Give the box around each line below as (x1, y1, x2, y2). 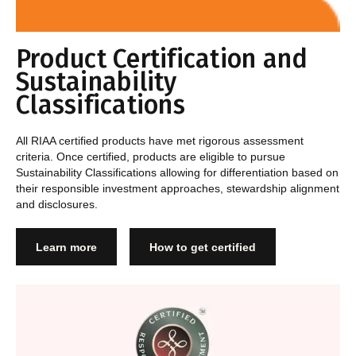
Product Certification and (16, 44, 308, 75)
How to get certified (149, 240, 256, 253)
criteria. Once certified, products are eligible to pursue (16, 150, 285, 164)
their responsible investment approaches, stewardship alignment (16, 182, 339, 195)
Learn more (36, 240, 97, 253)
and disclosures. (16, 198, 98, 211)
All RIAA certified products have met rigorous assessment (16, 134, 304, 148)
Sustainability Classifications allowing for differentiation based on (16, 166, 339, 180)
